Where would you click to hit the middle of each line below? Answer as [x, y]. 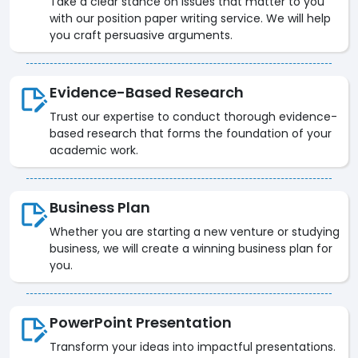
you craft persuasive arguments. [141, 36]
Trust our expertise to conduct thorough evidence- [193, 117]
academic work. [94, 151]
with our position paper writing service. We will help [190, 19]
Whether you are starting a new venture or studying [195, 232]
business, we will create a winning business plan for [191, 249]
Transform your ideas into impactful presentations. [193, 347]
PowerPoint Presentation [141, 323]
